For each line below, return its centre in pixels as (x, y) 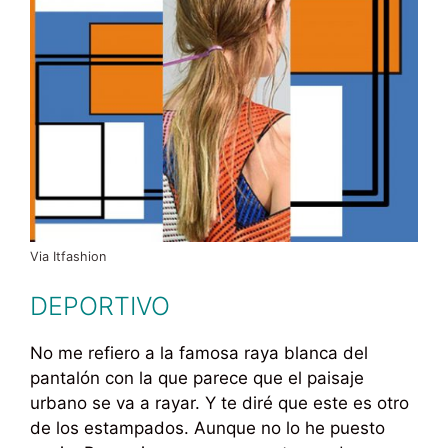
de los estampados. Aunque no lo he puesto (207, 428)
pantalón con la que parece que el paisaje (197, 378)
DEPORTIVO (100, 306)
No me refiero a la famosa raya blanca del (199, 353)
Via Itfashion (68, 256)
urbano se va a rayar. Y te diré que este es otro (219, 403)
